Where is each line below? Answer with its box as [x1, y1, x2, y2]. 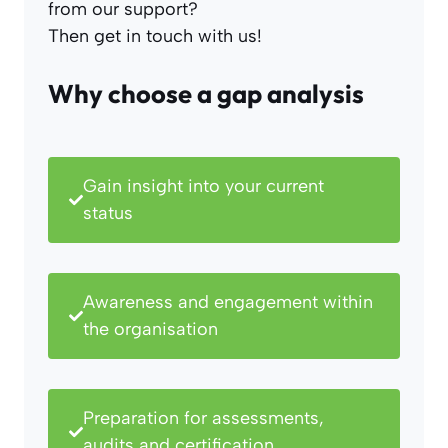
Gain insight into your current [83, 175, 325, 198]
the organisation [83, 318, 219, 341]
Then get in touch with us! [48, 25, 262, 48]
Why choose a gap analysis [48, 77, 364, 111]
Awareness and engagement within [83, 291, 374, 314]
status [83, 202, 134, 225]
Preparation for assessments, [83, 407, 325, 430]
